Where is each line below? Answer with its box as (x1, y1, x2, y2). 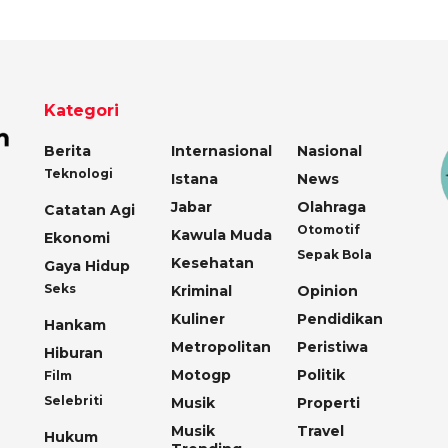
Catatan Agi (44, 200, 135, 219)
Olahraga (297, 197, 367, 216)
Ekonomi (44, 228, 110, 247)
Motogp (170, 365, 231, 384)
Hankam (44, 315, 106, 334)
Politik (297, 365, 346, 384)
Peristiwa (297, 337, 369, 356)
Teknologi (44, 165, 113, 181)
